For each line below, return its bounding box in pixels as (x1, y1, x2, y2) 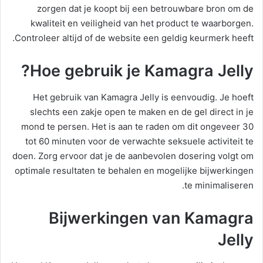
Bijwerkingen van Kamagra (49, 208, 254, 228)
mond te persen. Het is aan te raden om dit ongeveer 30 (21, 120, 254, 132)
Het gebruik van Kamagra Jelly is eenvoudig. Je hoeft (33, 91, 254, 103)
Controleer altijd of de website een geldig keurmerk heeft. (15, 32, 254, 44)
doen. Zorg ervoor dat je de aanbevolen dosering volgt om (12, 150, 254, 161)
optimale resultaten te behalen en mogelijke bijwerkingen (15, 164, 254, 176)
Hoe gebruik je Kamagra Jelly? (30, 61, 254, 81)
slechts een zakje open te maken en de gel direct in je (30, 106, 254, 117)
